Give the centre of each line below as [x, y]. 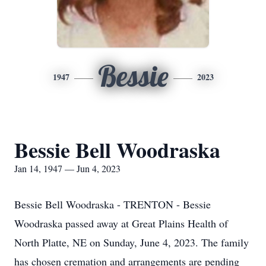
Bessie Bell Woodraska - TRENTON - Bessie [113, 204]
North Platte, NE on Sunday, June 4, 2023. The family [132, 242]
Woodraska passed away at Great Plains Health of [121, 223]
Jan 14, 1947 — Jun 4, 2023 [67, 168]
